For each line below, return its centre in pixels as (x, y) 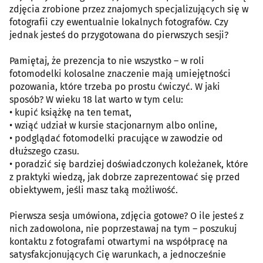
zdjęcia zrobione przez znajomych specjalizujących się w (129, 9)
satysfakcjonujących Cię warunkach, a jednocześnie (118, 254)
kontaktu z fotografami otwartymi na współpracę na (119, 242)
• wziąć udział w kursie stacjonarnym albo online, (113, 125)
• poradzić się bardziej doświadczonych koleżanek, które (129, 164)
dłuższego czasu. (44, 151)
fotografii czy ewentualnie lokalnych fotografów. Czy (119, 22)
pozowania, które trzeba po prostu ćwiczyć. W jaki (115, 87)
